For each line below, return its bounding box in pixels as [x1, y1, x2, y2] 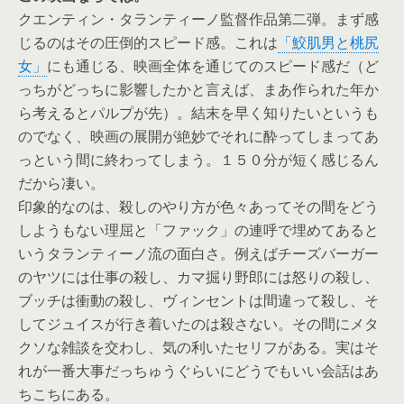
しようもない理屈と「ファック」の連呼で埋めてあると [18, 220, 379, 240]
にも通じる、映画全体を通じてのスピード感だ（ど [47, 56, 379, 76]
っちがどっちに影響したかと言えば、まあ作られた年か [18, 79, 379, 99]
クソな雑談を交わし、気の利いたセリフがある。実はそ [18, 337, 379, 357]
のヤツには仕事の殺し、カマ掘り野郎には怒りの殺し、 [18, 267, 379, 287]
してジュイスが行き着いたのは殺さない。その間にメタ [18, 314, 379, 334]
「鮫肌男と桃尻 [278, 32, 379, 52]
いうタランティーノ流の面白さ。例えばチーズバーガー [18, 243, 379, 263]
